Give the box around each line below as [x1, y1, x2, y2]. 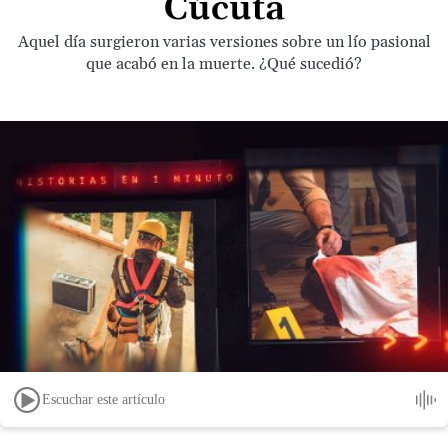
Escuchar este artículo [42, 391, 165, 407]
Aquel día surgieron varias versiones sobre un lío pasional [17, 32, 431, 52]
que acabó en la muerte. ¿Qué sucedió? [86, 54, 362, 74]
